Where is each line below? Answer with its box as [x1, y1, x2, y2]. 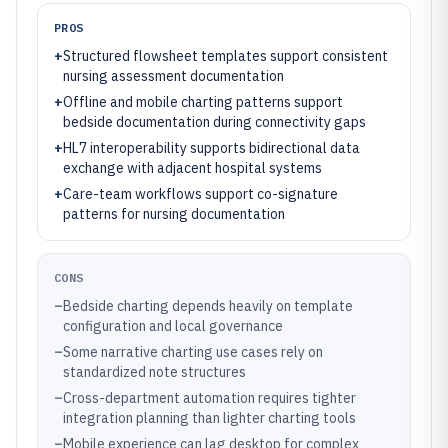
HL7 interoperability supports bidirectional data [63, 139, 360, 157]
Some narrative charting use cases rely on [63, 343, 323, 361]
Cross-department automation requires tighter [63, 389, 356, 407]
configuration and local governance [63, 317, 283, 335]
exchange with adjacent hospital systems [63, 159, 322, 177]
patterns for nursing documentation [63, 205, 285, 223]
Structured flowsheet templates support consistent [63, 47, 388, 65]
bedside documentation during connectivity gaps [63, 113, 366, 131]
